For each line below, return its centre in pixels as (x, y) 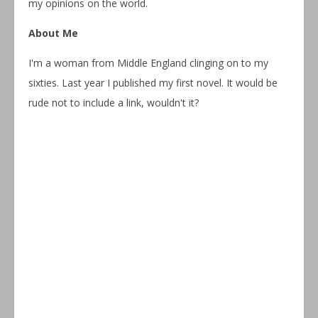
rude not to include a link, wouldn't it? (114, 102)
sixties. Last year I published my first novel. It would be (153, 82)
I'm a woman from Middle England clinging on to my (148, 62)
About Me (53, 33)
